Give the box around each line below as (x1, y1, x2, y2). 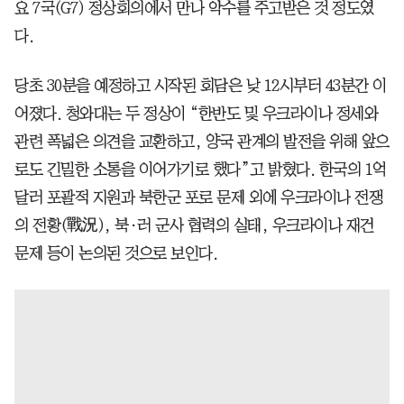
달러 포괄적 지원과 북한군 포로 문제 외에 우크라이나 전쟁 (14, 188, 382, 206)
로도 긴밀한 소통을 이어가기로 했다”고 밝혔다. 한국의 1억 (14, 161, 387, 178)
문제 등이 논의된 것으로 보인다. (14, 244, 217, 262)
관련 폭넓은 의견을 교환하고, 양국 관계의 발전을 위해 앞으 (14, 133, 390, 150)
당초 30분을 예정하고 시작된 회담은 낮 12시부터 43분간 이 (14, 77, 387, 94)
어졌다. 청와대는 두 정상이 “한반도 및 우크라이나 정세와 (14, 105, 378, 122)
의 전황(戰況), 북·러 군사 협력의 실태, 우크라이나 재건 (14, 216, 374, 234)
